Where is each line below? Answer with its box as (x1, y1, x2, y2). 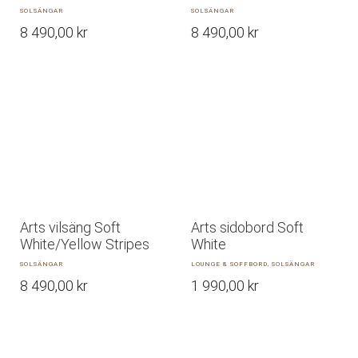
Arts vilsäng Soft (20, 219, 121, 236)
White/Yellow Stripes (20, 236, 149, 253)
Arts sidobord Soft (191, 219, 304, 236)
